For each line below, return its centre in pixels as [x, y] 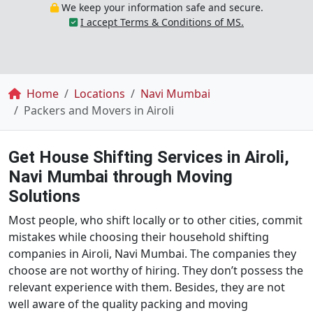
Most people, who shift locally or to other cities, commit [155, 220]
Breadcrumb [54, 94]
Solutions [44, 196]
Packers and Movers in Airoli [99, 110]
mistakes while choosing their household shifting [139, 237]
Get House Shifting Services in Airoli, [149, 157]
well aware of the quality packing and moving [128, 304]
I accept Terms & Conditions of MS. [162, 22]
